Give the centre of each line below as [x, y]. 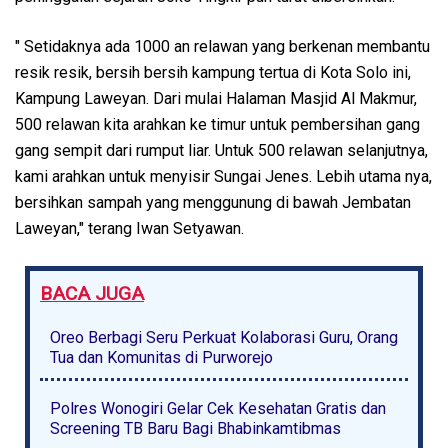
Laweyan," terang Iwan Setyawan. [129, 228]
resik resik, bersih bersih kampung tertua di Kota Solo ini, [213, 72]
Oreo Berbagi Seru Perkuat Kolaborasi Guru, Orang [224, 337]
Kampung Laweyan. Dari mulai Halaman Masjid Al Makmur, [216, 98]
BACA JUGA [92, 293]
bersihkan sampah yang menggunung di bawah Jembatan [213, 202]
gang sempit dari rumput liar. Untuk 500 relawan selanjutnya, [221, 150]
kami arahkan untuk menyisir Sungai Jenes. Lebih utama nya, [223, 176]
